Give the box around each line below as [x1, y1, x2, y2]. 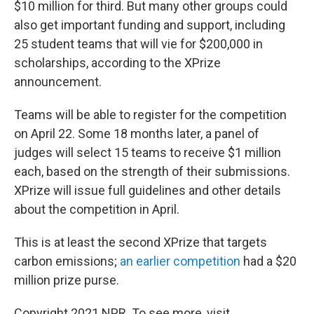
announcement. [14, 74, 102, 90]
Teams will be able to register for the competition [14, 107, 287, 123]
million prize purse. [14, 273, 119, 288]
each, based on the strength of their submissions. [14, 164, 290, 179]
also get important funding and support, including [14, 18, 285, 33]
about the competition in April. [14, 202, 179, 217]
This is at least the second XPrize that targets [14, 235, 267, 250]
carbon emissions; [14, 254, 120, 269]
